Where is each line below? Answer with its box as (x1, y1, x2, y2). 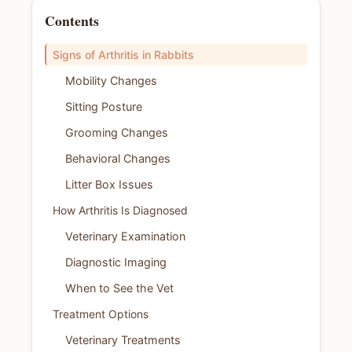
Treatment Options (53, 306, 148, 321)
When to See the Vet (65, 280, 174, 295)
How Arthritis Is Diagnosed (53, 203, 188, 217)
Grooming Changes (65, 126, 168, 140)
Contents (45, 10, 99, 31)
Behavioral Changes (65, 152, 170, 166)
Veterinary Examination (65, 229, 185, 243)
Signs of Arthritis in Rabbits (53, 48, 194, 62)
